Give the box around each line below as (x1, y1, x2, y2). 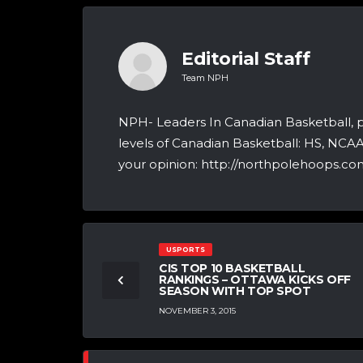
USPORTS (165, 246, 205, 254)
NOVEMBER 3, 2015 (159, 305, 236, 316)
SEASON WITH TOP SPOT (159, 284, 311, 299)
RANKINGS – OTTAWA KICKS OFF (159, 272, 351, 288)
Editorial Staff (181, 48, 310, 70)
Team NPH (181, 71, 228, 83)
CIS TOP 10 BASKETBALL (159, 261, 305, 276)
